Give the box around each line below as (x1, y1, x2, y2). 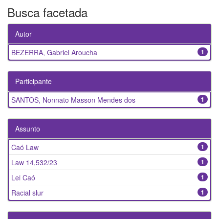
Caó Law (11, 142, 39, 153)
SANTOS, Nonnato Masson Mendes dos (11, 95, 135, 105)
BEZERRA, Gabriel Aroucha (11, 47, 97, 58)
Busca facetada (7, 3, 88, 21)
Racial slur (11, 188, 44, 198)
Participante (15, 76, 52, 87)
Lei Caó (11, 173, 35, 183)
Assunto (15, 124, 40, 134)
